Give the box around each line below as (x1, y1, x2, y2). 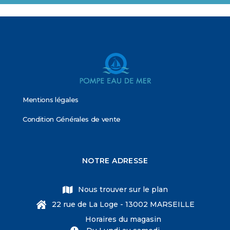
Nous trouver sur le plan (78, 185, 168, 195)
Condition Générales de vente (23, 115, 121, 124)
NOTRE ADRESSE (82, 156, 148, 166)
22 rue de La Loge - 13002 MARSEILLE (51, 200, 195, 209)
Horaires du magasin (85, 215, 161, 224)
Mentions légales (23, 95, 79, 104)
